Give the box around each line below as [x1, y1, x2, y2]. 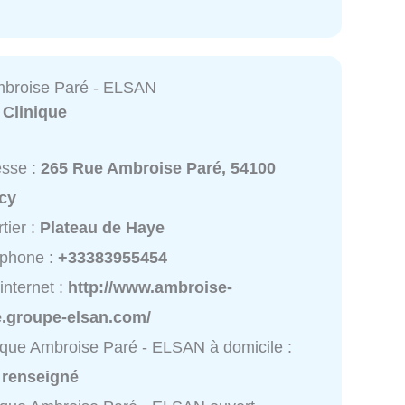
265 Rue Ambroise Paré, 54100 [41, 158, 277, 177]
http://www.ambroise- [68, 278, 233, 297]
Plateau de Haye [40, 218, 165, 237]
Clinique [3, 102, 68, 121]
